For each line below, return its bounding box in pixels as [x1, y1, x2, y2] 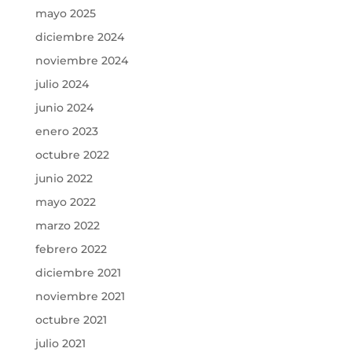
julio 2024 [35, 76, 89, 91]
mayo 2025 [35, 5, 96, 20]
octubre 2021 [35, 312, 107, 327]
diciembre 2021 [35, 265, 121, 280]
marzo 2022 [35, 218, 100, 233]
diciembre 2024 [35, 29, 124, 44]
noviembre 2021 [35, 288, 125, 303]
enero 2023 [35, 123, 98, 138]
